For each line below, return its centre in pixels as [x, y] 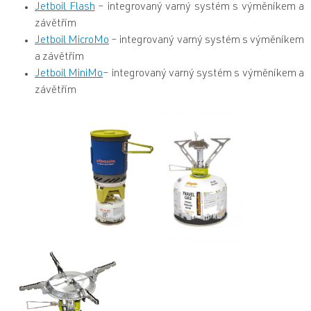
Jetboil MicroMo [72, 41]
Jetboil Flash [65, 8]
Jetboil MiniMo [69, 75]
